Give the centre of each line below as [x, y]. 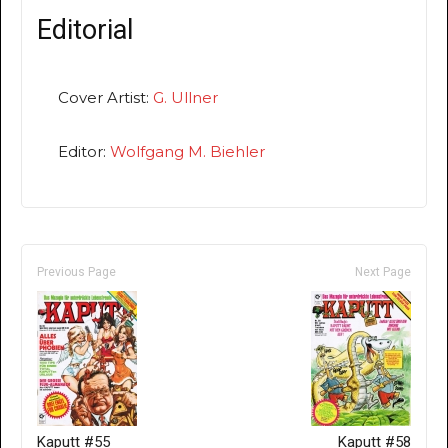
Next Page [383, 271]
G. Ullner [185, 97]
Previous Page [76, 271]
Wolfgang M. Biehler [187, 151]
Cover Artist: [105, 97]
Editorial [85, 29]
